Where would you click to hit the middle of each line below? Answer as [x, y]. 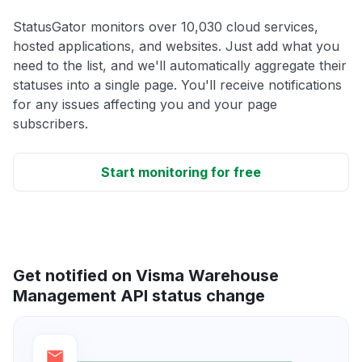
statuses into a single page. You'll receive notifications [177, 84]
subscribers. [51, 123]
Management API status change [139, 295]
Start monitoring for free [181, 172]
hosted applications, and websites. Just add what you [176, 46]
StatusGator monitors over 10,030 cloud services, [166, 26]
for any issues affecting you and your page [145, 104]
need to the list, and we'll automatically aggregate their [180, 65]
